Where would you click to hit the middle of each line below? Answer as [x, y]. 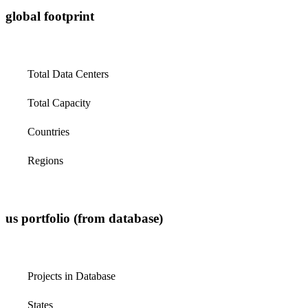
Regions [45, 160]
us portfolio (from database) [84, 218]
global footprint [50, 16]
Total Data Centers [68, 74]
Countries [48, 131]
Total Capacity [59, 102]
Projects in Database [71, 276]
